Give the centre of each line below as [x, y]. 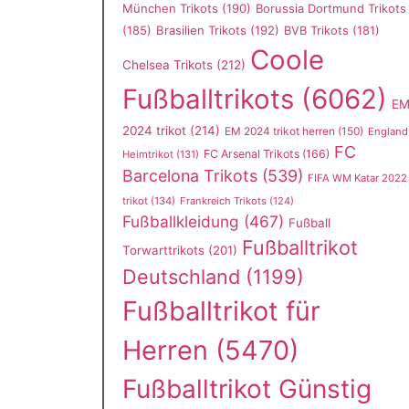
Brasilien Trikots [201, 30]
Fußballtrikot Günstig [247, 389]
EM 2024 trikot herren [280, 131]
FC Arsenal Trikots [252, 154]
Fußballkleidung [181, 221]
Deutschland [181, 277]
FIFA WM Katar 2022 [357, 178]
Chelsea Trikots [168, 65]
